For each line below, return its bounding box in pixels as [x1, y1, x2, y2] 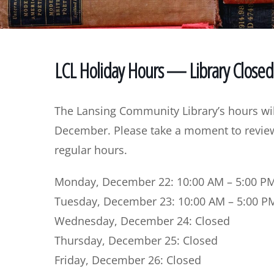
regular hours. [54, 143, 127, 157]
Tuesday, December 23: [54, 194, 178, 209]
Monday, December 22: [54, 174, 177, 189]
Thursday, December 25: [54, 233, 183, 248]
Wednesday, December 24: [54, 213, 195, 228]
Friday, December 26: [54, 253, 166, 267]
